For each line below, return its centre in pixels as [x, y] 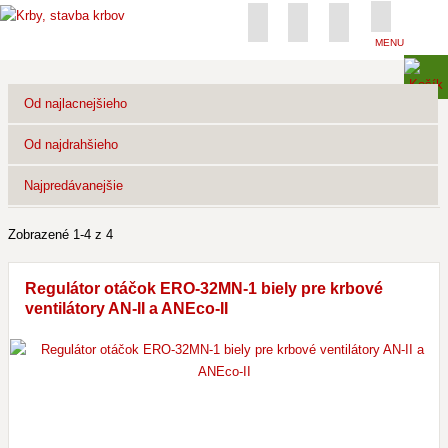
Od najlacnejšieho [75, 103]
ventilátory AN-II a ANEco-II [126, 308]
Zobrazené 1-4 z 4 [60, 234]
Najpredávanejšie [73, 185]
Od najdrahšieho [71, 144]
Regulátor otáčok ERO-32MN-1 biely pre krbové [204, 288]
